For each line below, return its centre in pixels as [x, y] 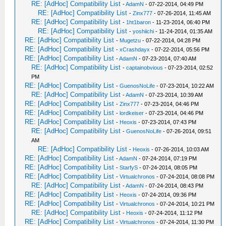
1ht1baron [139, 22]
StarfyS [129, 167]
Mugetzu [130, 40]
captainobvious [145, 68]
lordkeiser [132, 113]
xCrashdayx [135, 49]
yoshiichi [144, 31]
